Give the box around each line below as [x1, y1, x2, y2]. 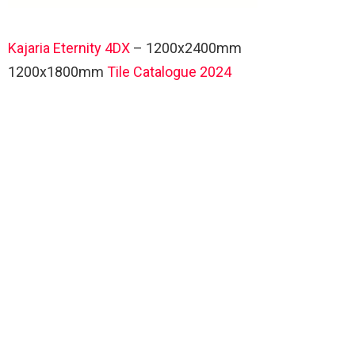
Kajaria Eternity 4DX [8, 39, 133, 56]
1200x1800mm [8, 63, 107, 80]
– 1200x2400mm [133, 39, 242, 56]
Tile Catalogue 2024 [107, 63, 231, 80]
